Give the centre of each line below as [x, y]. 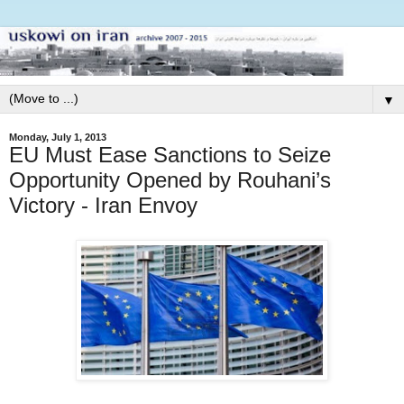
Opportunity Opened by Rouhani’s [170, 179]
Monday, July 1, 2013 [58, 137]
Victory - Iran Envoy [103, 205]
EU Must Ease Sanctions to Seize [170, 154]
